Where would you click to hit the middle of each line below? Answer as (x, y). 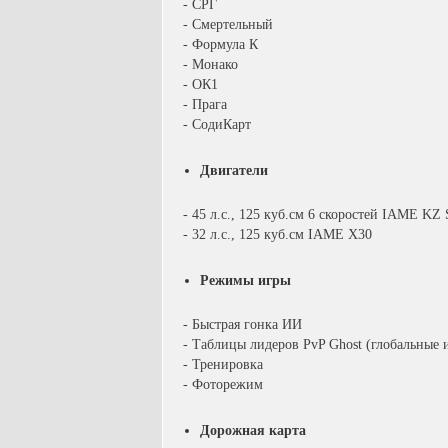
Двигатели (234, 170)
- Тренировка (223, 364)
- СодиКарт (217, 124)
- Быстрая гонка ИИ (242, 324)
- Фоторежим (223, 384)
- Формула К (220, 44)
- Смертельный (228, 24)
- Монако (210, 64)
